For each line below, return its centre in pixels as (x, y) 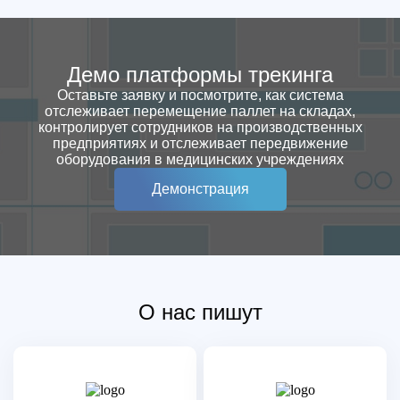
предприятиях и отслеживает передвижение (200, 143)
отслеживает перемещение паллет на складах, (200, 111)
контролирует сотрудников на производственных (200, 127)
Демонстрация (200, 189)
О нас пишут (200, 312)
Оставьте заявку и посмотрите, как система (200, 95)
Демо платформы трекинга (200, 75)
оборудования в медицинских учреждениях (200, 159)
